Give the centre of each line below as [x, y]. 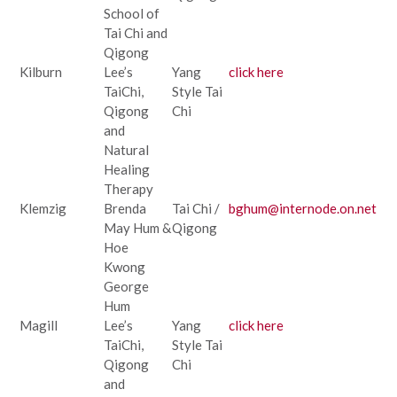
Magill [39, 325]
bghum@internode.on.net [303, 208]
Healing [127, 169]
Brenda [125, 208]
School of [132, 13]
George [126, 286]
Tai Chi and [136, 32]
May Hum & [137, 227]
